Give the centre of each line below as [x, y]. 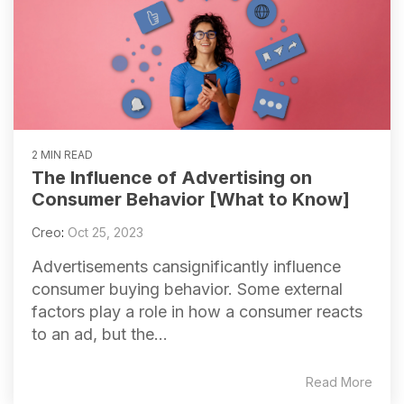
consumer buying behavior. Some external [187, 289]
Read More [339, 382]
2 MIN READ [62, 155]
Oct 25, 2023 [106, 233]
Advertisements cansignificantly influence [186, 267]
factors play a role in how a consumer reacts [197, 312]
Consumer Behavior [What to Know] [191, 200]
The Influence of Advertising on [172, 178]
